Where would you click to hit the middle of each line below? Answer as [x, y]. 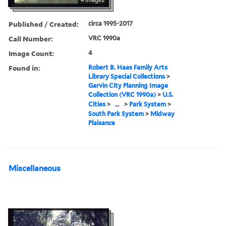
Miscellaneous [35, 168]
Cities [97, 104]
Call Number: [31, 38]
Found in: [24, 68]
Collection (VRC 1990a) [122, 94]
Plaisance [102, 123]
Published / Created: [44, 24]
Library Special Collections [127, 76]
